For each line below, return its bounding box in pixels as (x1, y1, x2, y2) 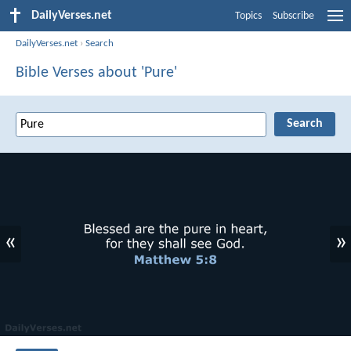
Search (85, 38, 114, 49)
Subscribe (273, 10, 314, 22)
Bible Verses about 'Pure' (16, 64, 177, 81)
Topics (235, 10, 262, 22)
